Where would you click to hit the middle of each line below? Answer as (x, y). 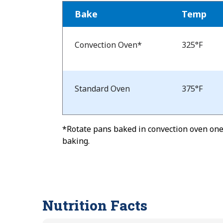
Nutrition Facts (95, 206)
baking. (76, 141)
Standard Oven (103, 88)
